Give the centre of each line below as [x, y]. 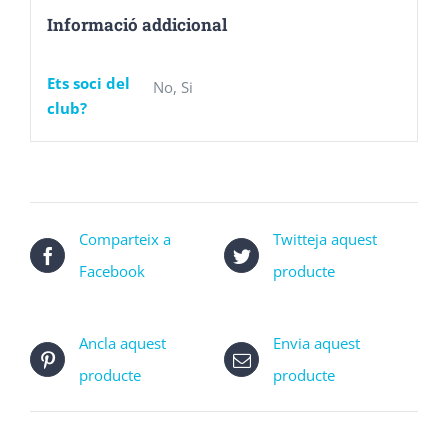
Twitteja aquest [325, 239]
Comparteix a [125, 239]
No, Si [172, 86]
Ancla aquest [122, 343]
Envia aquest [316, 343]
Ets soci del [88, 82]
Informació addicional [136, 24]
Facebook [112, 271]
